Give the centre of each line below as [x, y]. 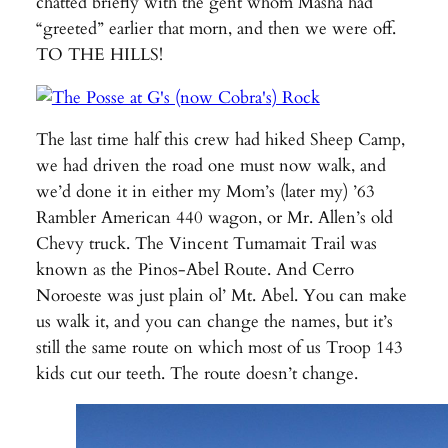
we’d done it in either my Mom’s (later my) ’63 [205, 192]
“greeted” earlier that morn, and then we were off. [215, 28]
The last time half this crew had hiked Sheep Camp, [220, 140]
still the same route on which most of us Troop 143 [219, 348]
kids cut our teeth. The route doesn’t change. [196, 374]
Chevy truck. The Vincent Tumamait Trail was [206, 244]
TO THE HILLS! [99, 54]
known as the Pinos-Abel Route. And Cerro [194, 270]
